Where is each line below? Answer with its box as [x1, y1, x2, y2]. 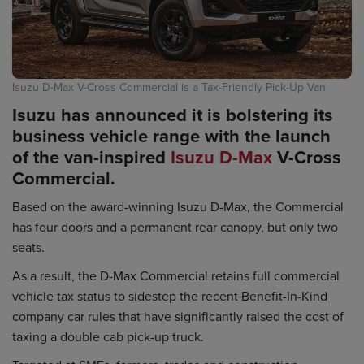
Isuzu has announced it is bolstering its [12, 101, 333, 128]
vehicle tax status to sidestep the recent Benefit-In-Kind [12, 286, 327, 305]
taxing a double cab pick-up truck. [12, 327, 204, 345]
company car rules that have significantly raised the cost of [12, 306, 344, 325]
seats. [12, 237, 45, 256]
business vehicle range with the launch [12, 122, 331, 149]
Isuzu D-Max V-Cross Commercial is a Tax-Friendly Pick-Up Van [12, 78, 326, 95]
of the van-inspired [12, 143, 171, 170]
